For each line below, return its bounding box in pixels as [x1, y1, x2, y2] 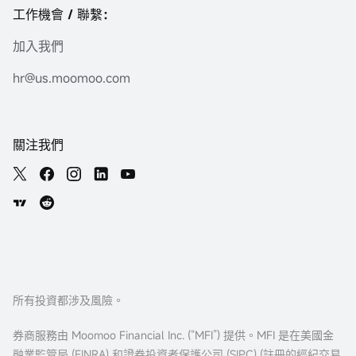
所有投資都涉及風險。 [13, 292, 124, 308]
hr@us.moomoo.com [13, 69, 130, 87]
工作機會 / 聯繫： [13, 6, 115, 24]
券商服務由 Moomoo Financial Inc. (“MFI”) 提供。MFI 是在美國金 [13, 327, 334, 343]
